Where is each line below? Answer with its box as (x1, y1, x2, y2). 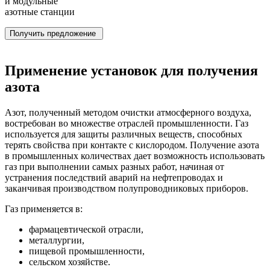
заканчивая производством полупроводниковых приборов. (5, 183, 248, 193)
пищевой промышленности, (29, 245, 145, 256)
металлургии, (29, 234, 84, 245)
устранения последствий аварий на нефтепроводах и (5, 172, 223, 183)
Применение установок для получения (5, 62, 258, 78)
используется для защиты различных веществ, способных (5, 128, 242, 139)
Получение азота (190, 139, 259, 150)
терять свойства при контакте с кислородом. (5, 139, 190, 150)
